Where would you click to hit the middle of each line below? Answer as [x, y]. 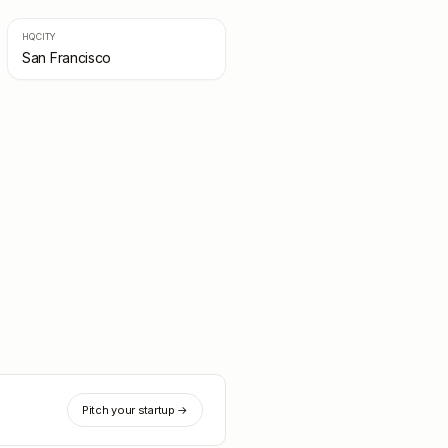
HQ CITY [39, 36]
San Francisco [67, 57]
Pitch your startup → [135, 410]
